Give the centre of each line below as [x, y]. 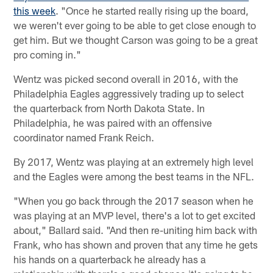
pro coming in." [48, 55]
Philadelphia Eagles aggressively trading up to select [129, 94]
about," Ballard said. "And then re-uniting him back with [136, 230]
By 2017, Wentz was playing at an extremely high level [134, 162]
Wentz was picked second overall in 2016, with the [126, 79]
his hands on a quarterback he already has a [110, 259]
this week [35, 11]
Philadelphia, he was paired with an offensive [113, 123]
